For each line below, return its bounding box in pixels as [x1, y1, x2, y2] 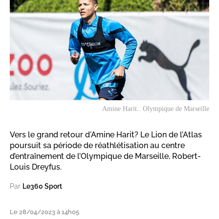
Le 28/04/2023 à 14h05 [10, 208, 79, 216]
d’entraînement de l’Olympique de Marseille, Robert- [10, 152, 201, 161]
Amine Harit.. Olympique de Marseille [102, 105, 209, 113]
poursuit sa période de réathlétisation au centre [10, 141, 185, 151]
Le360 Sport [22, 182, 62, 191]
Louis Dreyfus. [10, 162, 62, 172]
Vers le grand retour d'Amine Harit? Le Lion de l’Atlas [10, 130, 202, 140]
